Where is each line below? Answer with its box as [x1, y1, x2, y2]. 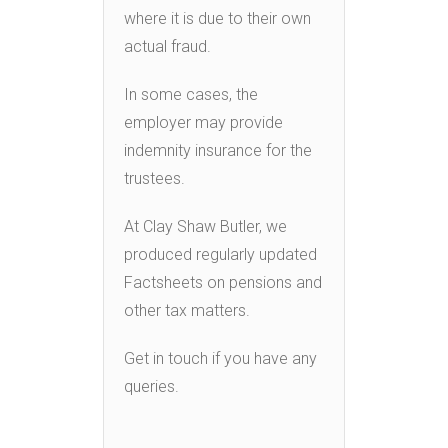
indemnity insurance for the [124, 140, 312, 160]
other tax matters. [124, 300, 250, 320]
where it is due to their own [124, 8, 311, 28]
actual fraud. [124, 36, 211, 56]
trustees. [124, 168, 185, 188]
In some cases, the [124, 84, 258, 104]
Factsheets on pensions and [124, 272, 322, 292]
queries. [124, 376, 179, 396]
